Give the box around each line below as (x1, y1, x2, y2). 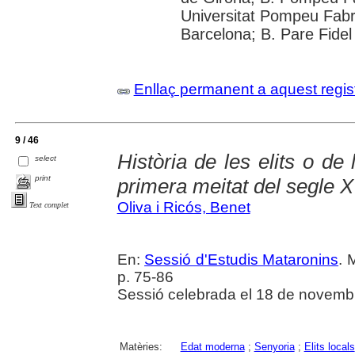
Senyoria (254, 340, 295, 353)
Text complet (29, 200, 69, 209)
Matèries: (119, 340, 162, 353)
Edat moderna (180, 340, 245, 353)
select (35, 153, 57, 162)
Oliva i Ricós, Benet (116, 198, 250, 216)
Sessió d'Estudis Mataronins (144, 250, 339, 268)
